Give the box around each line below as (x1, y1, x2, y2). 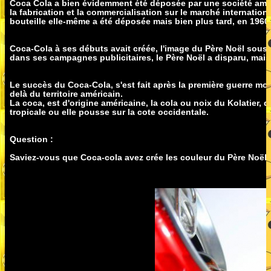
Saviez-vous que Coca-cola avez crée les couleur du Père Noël (10, 152, 267, 162)
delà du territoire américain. (10, 88, 123, 99)
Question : (10, 134, 53, 144)
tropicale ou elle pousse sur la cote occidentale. (10, 106, 209, 117)
